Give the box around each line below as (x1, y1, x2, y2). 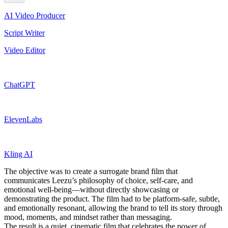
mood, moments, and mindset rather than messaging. (4, 212, 172, 221)
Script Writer (4, 28, 45, 37)
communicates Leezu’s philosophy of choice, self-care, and (4, 176, 193, 185)
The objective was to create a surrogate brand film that (4, 166, 178, 176)
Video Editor (4, 45, 45, 54)
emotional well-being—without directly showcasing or (4, 185, 179, 194)
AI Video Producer (4, 11, 65, 20)
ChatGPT (4, 80, 35, 89)
